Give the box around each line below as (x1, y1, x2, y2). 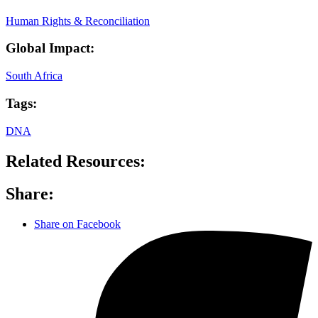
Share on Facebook (34, 218, 121, 231)
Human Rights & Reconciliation (6, 14, 150, 27)
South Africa (6, 70, 62, 82)
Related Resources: (6, 151, 146, 170)
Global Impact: (6, 40, 94, 56)
